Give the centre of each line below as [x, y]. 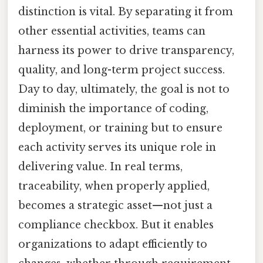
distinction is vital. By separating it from [126, 11]
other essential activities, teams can [112, 31]
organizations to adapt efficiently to [113, 244]
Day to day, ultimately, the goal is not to [124, 89]
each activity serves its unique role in [117, 147]
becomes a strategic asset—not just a [115, 205]
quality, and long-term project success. [122, 70]
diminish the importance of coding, [113, 108]
